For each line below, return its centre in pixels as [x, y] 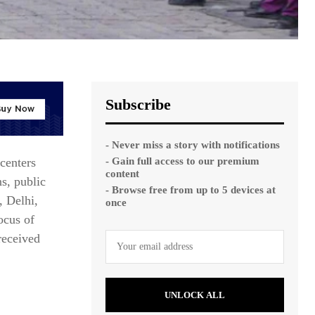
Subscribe [138, 104]
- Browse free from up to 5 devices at [191, 189]
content [122, 173]
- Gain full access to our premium [182, 161]
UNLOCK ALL [195, 295]
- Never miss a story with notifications [193, 144]
